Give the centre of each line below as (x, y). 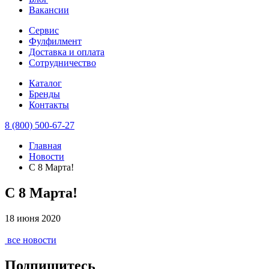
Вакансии (49, 10)
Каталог (45, 83)
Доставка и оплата (67, 52)
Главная (45, 145)
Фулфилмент (55, 41)
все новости (32, 240)
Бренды (44, 94)
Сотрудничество (62, 62)
